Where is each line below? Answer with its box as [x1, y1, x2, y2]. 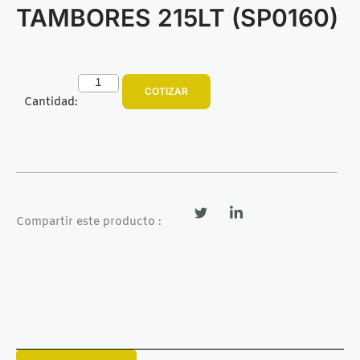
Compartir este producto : [16, 214, 162, 230]
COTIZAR [144, 84, 188, 97]
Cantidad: [24, 94, 78, 110]
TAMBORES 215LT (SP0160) [16, 2, 338, 32]
